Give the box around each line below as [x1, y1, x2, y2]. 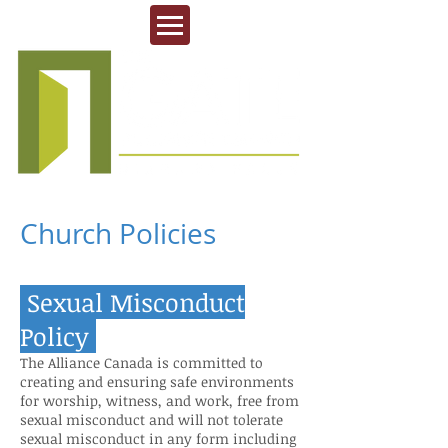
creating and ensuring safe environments [20, 372, 294, 391]
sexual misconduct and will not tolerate [20, 410, 283, 429]
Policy [20, 319, 96, 353]
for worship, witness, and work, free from [20, 391, 299, 410]
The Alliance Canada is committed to [20, 353, 263, 372]
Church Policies [20, 215, 216, 252]
